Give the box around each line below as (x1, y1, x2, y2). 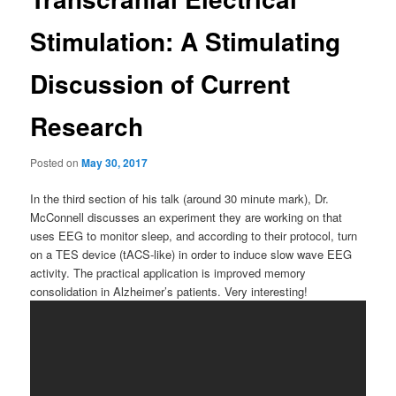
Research (30, 107, 144, 144)
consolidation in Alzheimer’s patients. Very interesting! (30, 283, 308, 301)
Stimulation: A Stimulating (30, 22, 341, 59)
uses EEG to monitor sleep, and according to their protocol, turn (30, 227, 358, 245)
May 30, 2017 (81, 155, 148, 171)
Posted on (30, 155, 82, 170)
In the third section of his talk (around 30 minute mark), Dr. (30, 190, 330, 208)
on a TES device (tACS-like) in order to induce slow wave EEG (30, 246, 353, 263)
